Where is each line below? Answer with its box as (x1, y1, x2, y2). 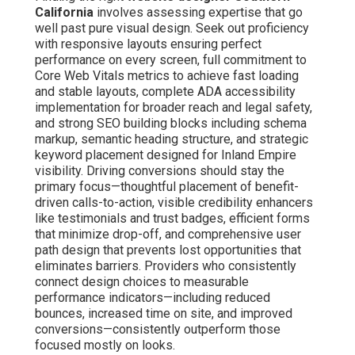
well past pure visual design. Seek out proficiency (35, 20, 309, 36)
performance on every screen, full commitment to (35, 52, 307, 67)
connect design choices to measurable (35, 273, 249, 289)
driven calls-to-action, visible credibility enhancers (35, 194, 313, 210)
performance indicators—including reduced (35, 289, 270, 305)
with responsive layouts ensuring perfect (35, 36, 261, 52)
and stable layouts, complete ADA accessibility (35, 83, 296, 99)
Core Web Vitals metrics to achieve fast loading (35, 67, 299, 83)
